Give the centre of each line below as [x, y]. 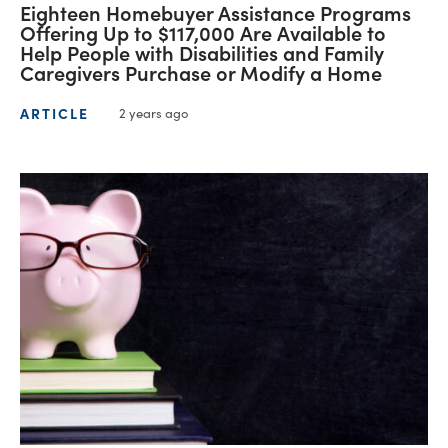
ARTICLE [54, 112]
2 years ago [154, 113]
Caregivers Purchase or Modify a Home [201, 72]
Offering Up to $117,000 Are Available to [203, 32]
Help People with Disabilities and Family [202, 52]
